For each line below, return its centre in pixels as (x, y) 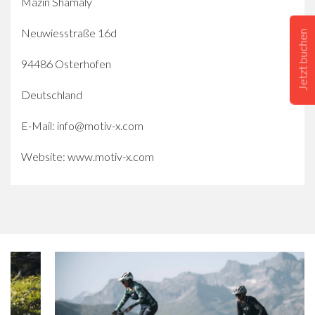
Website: (44, 156)
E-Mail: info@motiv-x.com (82, 125)
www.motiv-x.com (111, 156)
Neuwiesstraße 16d (69, 32)
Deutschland (52, 94)
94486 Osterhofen (66, 63)
